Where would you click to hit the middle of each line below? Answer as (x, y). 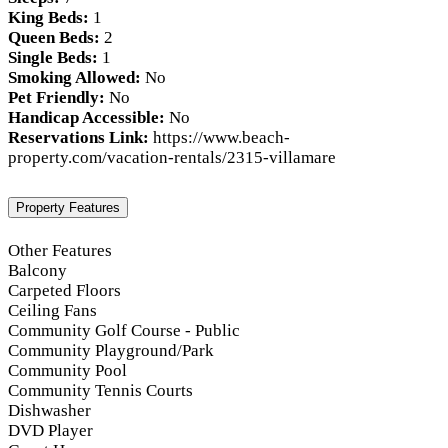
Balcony (37, 270)
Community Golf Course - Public (124, 330)
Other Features (60, 250)
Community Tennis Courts (100, 390)
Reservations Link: (78, 138)
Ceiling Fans (52, 310)
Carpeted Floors (64, 290)
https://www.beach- (219, 138)
